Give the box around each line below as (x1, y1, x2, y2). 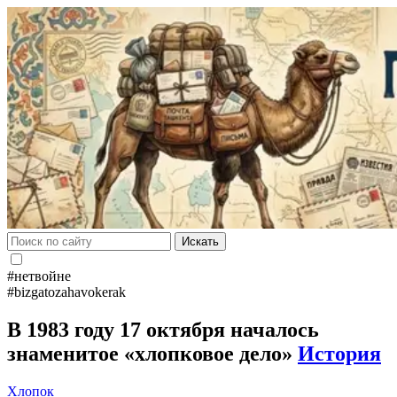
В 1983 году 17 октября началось (7, 317, 319, 341)
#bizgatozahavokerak (7, 284, 126, 300)
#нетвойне (7, 269, 71, 284)
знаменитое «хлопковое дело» (7, 341, 298, 365)
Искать (182, 235, 219, 248)
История (298, 341, 381, 365)
